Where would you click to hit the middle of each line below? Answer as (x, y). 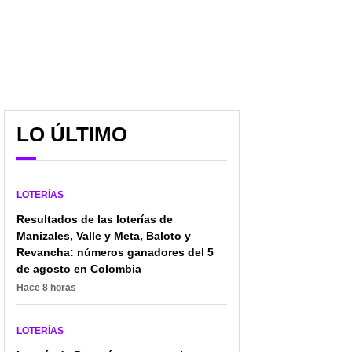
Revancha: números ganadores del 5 (115, 252)
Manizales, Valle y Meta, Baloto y (104, 235)
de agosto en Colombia (79, 268)
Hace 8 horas (46, 287)
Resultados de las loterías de (95, 219)
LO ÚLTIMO (72, 134)
